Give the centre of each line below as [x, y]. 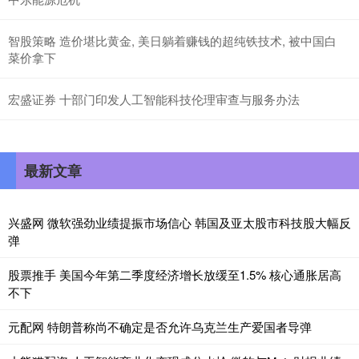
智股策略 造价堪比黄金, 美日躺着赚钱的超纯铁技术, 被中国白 [172, 41]
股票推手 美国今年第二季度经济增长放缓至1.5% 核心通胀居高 [175, 275]
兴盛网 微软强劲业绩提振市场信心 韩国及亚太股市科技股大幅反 [179, 223]
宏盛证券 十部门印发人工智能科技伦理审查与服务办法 [154, 99]
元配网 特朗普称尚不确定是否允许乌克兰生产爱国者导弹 [160, 327]
